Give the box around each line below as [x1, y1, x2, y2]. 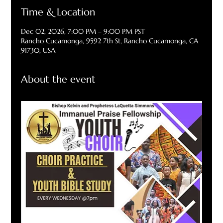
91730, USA [21, 46, 56, 55]
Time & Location [21, 6, 96, 19]
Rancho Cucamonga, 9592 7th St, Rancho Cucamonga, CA [21, 36, 199, 46]
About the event [21, 73, 96, 86]
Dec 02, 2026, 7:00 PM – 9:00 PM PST [21, 27, 145, 36]
